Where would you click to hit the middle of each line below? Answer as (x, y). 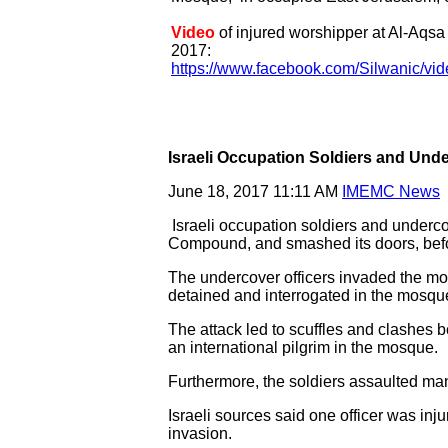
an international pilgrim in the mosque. (303, 347)
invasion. (200, 433)
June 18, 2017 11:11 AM (255, 191)
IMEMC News (391, 191)
